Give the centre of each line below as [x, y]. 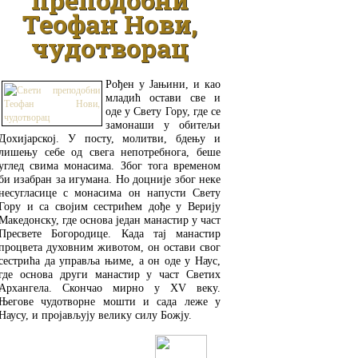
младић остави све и [163, 97]
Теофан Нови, [109, 24]
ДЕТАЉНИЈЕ [70, 347]
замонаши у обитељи [163, 125]
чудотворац [109, 48]
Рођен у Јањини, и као [163, 84]
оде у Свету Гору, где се [163, 111]
